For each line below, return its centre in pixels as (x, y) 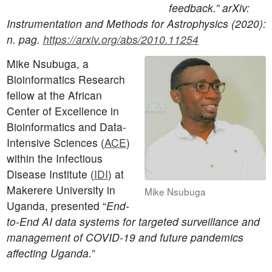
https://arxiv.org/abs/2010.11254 (121, 39)
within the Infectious (54, 158)
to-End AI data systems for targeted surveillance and (133, 222)
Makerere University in (61, 190)
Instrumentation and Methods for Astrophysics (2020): (136, 24)
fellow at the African (54, 95)
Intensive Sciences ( (55, 143)
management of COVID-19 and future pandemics (125, 237)
